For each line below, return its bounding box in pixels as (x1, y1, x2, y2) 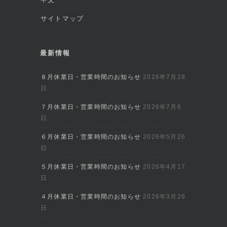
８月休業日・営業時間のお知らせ (41, 73, 141, 81)
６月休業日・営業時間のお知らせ (41, 133, 141, 141)
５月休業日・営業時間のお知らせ (41, 163, 141, 171)
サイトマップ (41, 15, 84, 23)
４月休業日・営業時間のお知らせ (41, 193, 141, 201)
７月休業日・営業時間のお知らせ (41, 103, 141, 111)
